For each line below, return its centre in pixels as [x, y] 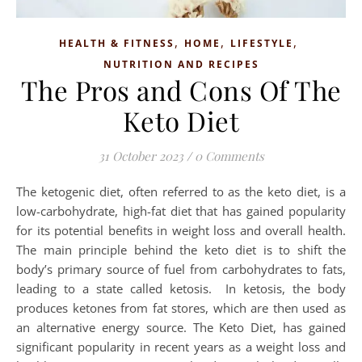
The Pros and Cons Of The [181, 89]
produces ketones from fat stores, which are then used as [181, 307]
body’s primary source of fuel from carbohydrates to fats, [181, 269]
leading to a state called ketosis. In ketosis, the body [181, 288]
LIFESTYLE [262, 43]
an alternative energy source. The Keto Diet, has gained [181, 327]
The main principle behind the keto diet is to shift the [181, 249]
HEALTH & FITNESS [117, 43]
